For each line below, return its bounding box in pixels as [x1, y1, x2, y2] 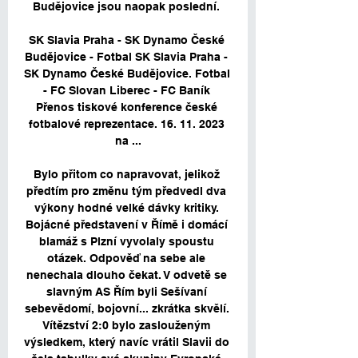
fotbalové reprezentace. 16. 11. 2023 [28, 117, 225, 131]
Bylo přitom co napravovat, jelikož [33, 168, 220, 181]
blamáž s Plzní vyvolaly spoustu [38, 235, 214, 249]
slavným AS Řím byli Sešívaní [46, 285, 207, 299]
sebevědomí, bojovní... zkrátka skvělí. [24, 302, 229, 316]
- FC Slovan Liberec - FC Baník [42, 84, 210, 97]
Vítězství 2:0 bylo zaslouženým [42, 319, 210, 332]
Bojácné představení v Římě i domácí [25, 218, 228, 232]
